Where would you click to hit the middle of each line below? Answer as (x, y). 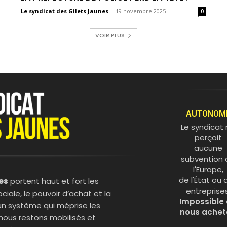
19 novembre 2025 (141, 11)
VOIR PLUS (110, 36)
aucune (208, 148)
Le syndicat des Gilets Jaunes (65, 11)
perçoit (208, 138)
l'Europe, (208, 170)
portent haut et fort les (53, 181)
